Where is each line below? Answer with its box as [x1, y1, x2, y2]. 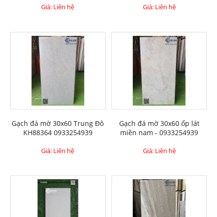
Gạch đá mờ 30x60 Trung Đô [12, 119, 104, 128]
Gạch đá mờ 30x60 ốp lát [119, 119, 200, 128]
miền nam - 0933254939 [120, 128, 199, 138]
